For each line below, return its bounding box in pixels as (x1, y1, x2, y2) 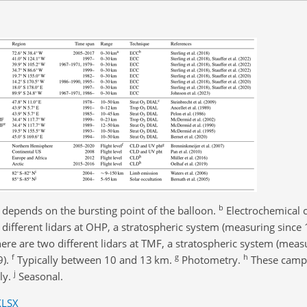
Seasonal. (16, 269, 63, 283)
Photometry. (179, 252, 243, 267)
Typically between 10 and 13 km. (14, 252, 175, 267)
